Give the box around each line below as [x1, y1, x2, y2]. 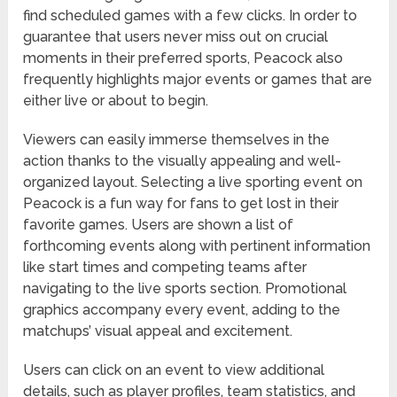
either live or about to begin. [23, 92, 209, 110]
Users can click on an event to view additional [23, 362, 325, 379]
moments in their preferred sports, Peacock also [23, 50, 344, 67]
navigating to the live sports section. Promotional [23, 280, 347, 298]
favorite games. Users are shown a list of [23, 216, 294, 234]
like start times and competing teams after [23, 259, 307, 276]
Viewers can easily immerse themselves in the [23, 131, 331, 149]
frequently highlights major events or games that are [23, 71, 373, 89]
